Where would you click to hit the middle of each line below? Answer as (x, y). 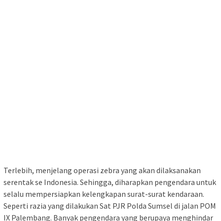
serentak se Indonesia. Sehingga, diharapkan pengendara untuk (110, 182)
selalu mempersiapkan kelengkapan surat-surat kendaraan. (104, 194)
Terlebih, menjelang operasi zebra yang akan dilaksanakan (102, 170)
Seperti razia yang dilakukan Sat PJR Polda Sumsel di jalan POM (110, 205)
